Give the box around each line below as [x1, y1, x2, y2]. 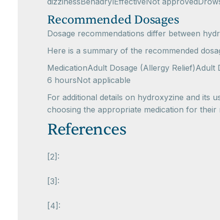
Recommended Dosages [47, 12, 179, 27]
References [47, 119, 126, 139]
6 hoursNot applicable [47, 75, 131, 85]
